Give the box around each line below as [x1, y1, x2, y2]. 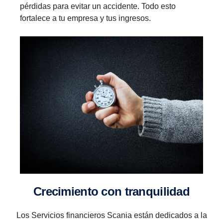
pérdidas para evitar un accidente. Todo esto [20, 1, 176, 10]
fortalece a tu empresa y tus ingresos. [20, 13, 151, 22]
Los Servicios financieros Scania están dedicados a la [16, 211, 207, 220]
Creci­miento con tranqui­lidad [41, 184, 190, 198]
